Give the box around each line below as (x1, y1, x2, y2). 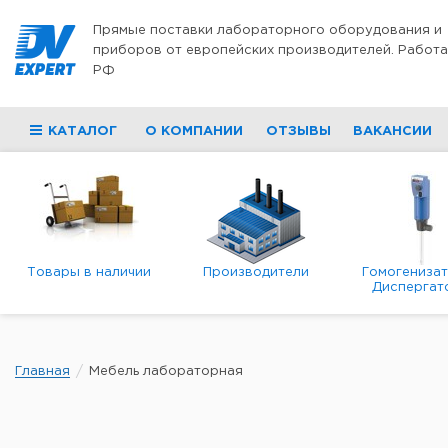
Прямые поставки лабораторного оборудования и (93, 25, 442, 36)
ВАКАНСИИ (352, 126, 432, 137)
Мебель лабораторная (89, 366, 243, 377)
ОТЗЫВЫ (265, 126, 331, 137)
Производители (202, 267, 309, 278)
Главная (15, 366, 70, 377)
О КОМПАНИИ (145, 126, 244, 137)
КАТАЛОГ (48, 126, 117, 137)
